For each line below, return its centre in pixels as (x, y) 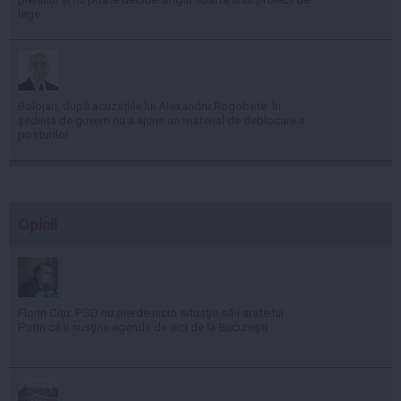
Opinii (38, 224)
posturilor (43, 134)
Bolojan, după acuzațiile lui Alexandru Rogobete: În (149, 106)
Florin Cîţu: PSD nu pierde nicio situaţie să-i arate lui (151, 312)
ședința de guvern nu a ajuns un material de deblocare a (162, 120)
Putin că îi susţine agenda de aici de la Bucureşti (143, 327)
